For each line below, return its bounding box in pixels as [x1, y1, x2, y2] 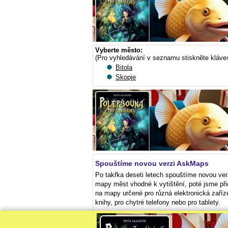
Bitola [116, 64, 132, 71]
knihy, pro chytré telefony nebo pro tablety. [95, 198, 220, 206]
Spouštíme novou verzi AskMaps [95, 159, 209, 167]
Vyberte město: [95, 46, 142, 54]
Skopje [116, 73, 136, 81]
